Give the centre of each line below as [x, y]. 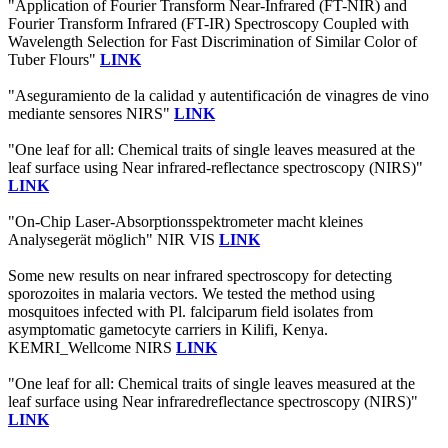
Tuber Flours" [54, 60]
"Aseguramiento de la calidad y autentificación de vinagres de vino [218, 96]
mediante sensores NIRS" [91, 114]
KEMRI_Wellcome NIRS [92, 348]
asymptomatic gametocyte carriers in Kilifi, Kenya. [168, 330]
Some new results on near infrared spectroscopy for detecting [200, 276]
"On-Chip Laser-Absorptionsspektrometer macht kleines [185, 222]
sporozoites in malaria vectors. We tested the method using [191, 294]
